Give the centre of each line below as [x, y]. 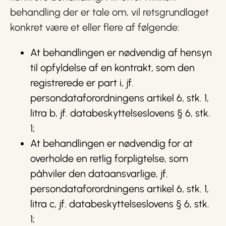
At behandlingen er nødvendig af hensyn [121, 52]
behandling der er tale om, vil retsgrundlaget [109, 12]
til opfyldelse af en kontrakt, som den [112, 68]
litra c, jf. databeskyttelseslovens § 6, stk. [120, 204]
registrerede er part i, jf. [82, 83]
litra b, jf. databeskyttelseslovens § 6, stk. [120, 113]
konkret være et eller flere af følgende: [95, 27]
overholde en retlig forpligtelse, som [109, 158]
